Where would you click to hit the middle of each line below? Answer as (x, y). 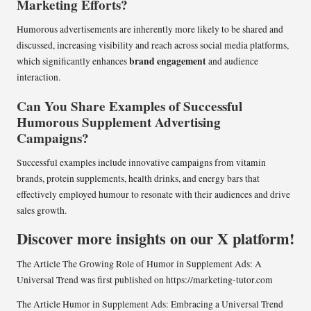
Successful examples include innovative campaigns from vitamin (141, 162)
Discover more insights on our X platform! (155, 238)
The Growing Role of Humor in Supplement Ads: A (162, 263)
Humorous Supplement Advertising (119, 122)
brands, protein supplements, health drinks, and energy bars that (138, 178)
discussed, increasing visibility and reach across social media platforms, (153, 45)
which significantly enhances (73, 61)
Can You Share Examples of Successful (129, 106)
